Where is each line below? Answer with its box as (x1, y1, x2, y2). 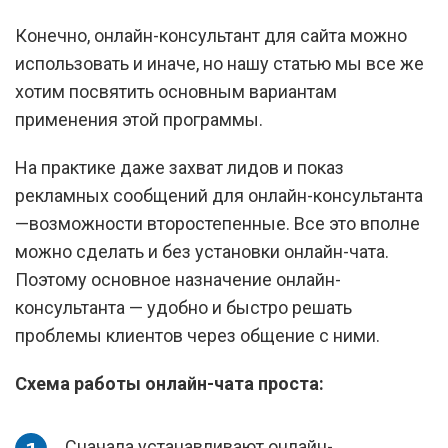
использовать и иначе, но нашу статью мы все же (15, 53, 424, 74)
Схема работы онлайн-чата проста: (15, 373, 324, 394)
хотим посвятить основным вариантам (15, 81, 337, 102)
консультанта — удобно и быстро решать (15, 297, 352, 318)
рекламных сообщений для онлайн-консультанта (15, 185, 423, 206)
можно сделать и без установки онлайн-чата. (15, 241, 389, 262)
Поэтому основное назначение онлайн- (15, 269, 341, 290)
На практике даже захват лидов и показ (15, 157, 344, 178)
